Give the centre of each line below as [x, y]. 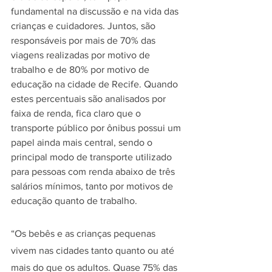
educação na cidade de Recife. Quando [96, 84]
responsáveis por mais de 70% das [84, 40]
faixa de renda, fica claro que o [77, 113]
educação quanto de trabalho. [75, 200]
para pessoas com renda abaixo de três [94, 171]
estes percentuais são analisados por [90, 98]
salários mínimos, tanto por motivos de [93, 186]
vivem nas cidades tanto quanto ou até [94, 250]
